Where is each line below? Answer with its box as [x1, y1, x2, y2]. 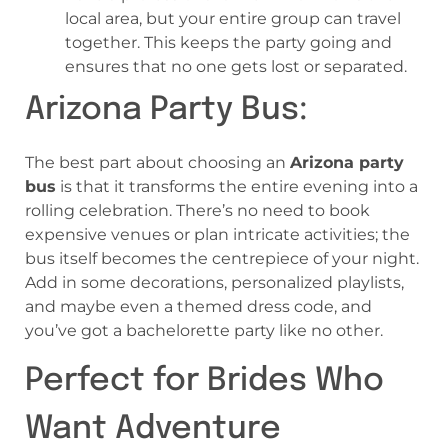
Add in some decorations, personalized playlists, [25, 273, 404, 293]
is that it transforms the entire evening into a [56, 177, 418, 197]
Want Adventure [25, 412, 281, 446]
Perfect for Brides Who [25, 364, 384, 398]
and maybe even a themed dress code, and [25, 297, 372, 317]
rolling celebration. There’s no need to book [25, 201, 370, 221]
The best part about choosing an [25, 153, 290, 173]
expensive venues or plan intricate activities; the [25, 225, 410, 245]
